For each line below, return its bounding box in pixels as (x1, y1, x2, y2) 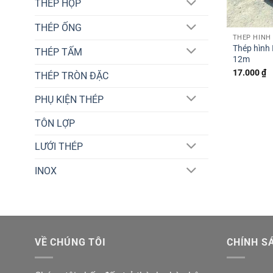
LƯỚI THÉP (35, 141, 83, 153)
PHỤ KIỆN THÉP (35, 93, 104, 105)
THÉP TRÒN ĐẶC (35, 69, 108, 82)
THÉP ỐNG (35, 22, 82, 34)
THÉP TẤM (35, 46, 82, 58)
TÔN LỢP (35, 117, 75, 129)
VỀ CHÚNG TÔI (35, 236, 106, 249)
